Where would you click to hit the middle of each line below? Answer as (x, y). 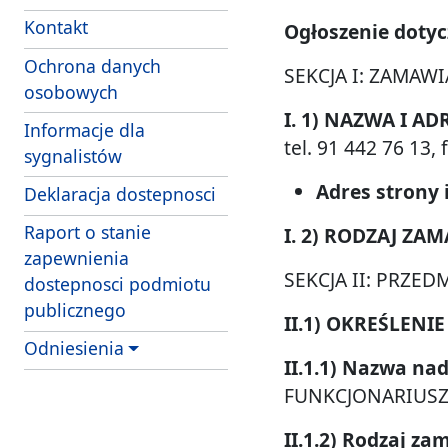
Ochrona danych (92, 65)
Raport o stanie (87, 232)
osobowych (71, 91)
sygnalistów (73, 155)
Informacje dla (84, 129)
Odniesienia (74, 348)
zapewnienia (76, 258)
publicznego (75, 310)
